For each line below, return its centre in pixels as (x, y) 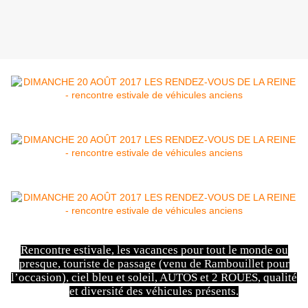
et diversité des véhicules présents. (154, 291)
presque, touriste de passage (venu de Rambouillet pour (154, 264)
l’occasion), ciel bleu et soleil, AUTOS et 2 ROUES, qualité (154, 278)
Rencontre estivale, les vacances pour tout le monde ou (154, 250)
